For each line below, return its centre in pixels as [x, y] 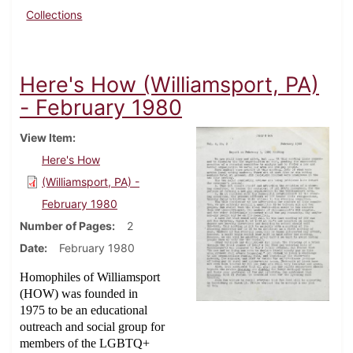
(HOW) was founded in [79, 294]
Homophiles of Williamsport [90, 277]
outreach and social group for [92, 327]
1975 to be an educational [84, 310]
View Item [46, 138]
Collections [54, 15]
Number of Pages [66, 226]
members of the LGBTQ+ [85, 344]
